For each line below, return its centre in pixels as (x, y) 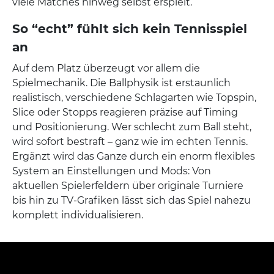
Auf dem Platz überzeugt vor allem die (106, 68)
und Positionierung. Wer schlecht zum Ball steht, (132, 127)
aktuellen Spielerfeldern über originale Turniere (128, 186)
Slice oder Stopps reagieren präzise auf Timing (125, 112)
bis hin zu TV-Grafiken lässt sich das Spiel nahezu (131, 200)
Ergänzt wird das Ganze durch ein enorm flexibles (134, 156)
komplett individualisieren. (78, 215)
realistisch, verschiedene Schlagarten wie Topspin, (134, 98)
